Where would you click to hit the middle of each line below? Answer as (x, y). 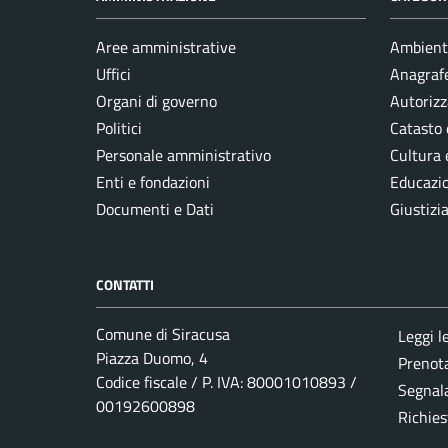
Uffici (113, 74)
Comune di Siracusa (163, 334)
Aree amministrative (166, 47)
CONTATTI (125, 285)
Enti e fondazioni (153, 182)
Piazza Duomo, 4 (152, 358)
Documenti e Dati (155, 209)
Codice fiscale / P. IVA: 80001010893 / (226, 382)
